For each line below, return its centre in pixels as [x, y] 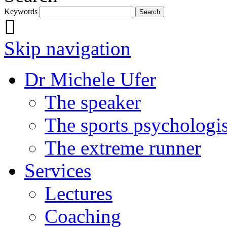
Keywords [21, 11]
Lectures [79, 193]
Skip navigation [67, 48]
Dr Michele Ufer [90, 79]
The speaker [93, 102]
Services [58, 170]
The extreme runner [123, 147]
